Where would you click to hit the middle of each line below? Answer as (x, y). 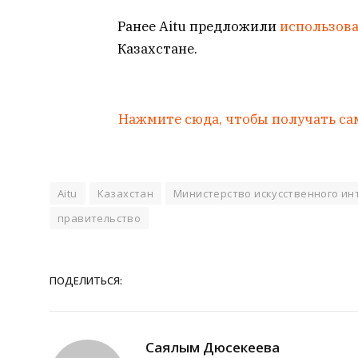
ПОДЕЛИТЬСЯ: (86, 280)
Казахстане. (157, 49)
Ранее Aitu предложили (199, 27)
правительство (99, 219)
